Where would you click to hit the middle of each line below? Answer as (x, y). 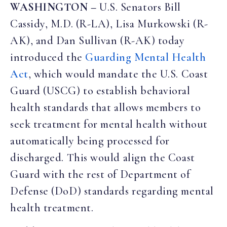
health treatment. (52, 208)
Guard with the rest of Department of (100, 175)
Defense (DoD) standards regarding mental (112, 191)
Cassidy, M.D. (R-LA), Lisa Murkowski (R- (109, 24)
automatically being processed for (90, 141)
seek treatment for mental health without (109, 124)
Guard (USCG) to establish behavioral (100, 91)
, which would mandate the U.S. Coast (118, 74)
